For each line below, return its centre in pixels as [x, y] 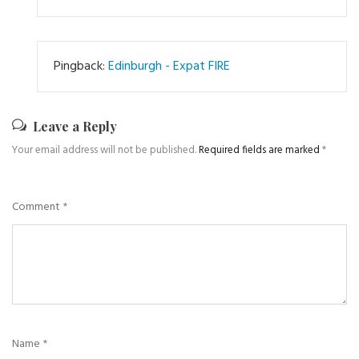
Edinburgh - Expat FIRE [169, 66]
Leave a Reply [75, 126]
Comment [37, 207]
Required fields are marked [260, 150]
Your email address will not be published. [104, 150]
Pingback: [81, 66]
